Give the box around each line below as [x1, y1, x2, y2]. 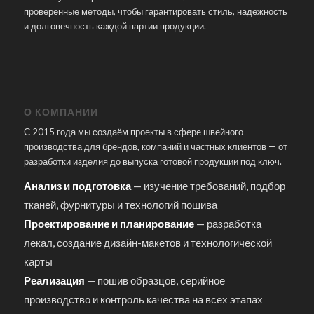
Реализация [23, 273, 85, 287]
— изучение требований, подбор [130, 179, 285, 192]
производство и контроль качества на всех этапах [23, 292, 263, 306]
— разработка [193, 217, 261, 230]
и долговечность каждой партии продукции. [23, 20, 206, 32]
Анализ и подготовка [23, 179, 131, 192]
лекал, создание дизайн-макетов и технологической [23, 235, 272, 249]
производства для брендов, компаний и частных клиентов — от [23, 140, 287, 152]
